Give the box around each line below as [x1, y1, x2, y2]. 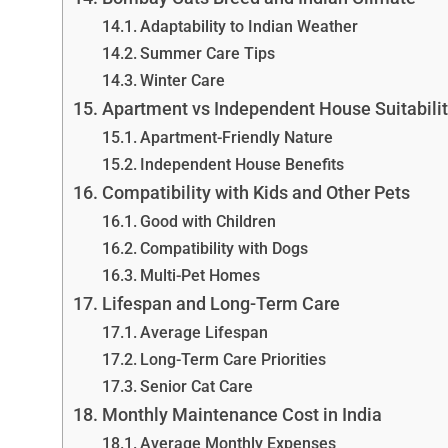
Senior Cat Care [139, 376, 253, 396]
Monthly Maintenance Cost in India [101, 403, 382, 425]
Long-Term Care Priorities [139, 349, 326, 369]
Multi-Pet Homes [139, 265, 260, 285]
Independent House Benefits [139, 154, 344, 174]
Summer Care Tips [139, 43, 275, 63]
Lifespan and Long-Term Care [101, 292, 340, 314]
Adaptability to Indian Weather [139, 16, 358, 36]
